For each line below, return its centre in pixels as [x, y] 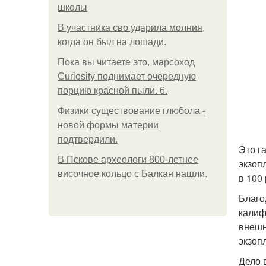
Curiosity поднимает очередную [127, 76]
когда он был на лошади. [112, 42]
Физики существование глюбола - [132, 111]
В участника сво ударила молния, [131, 28]
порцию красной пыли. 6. [113, 91]
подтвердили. [88, 139]
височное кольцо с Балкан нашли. [132, 174]
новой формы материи [108, 125]
